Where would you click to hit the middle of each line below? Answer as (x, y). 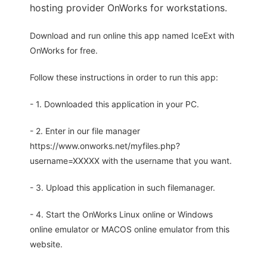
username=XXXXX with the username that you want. (131, 161)
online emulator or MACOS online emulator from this (130, 229)
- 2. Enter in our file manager (85, 131)
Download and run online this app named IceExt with (132, 36)
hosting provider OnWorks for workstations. (128, 8)
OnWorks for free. (64, 51)
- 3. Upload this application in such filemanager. (122, 188)
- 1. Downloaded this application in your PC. (114, 104)
